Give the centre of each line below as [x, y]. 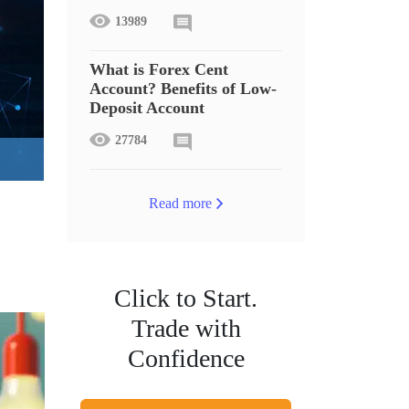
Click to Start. [186, 298]
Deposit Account [147, 108]
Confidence [186, 358]
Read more [180, 203]
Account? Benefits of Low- [183, 89]
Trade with [186, 328]
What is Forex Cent [159, 69]
